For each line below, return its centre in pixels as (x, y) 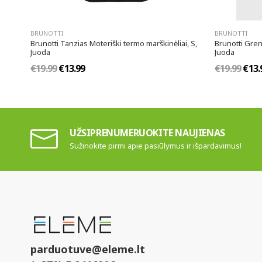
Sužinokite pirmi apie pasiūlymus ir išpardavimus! (156, 146)
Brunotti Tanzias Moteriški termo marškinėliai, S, (114, 44)
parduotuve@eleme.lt (88, 249)
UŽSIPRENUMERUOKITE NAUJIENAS (147, 133)
